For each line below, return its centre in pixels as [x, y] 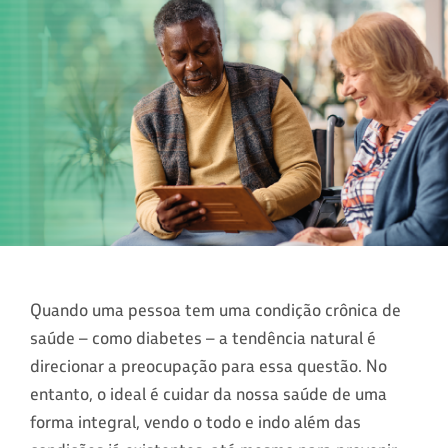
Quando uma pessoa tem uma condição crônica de [215, 309]
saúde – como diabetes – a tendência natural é [203, 337]
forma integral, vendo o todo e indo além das [195, 421]
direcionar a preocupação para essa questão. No [208, 365]
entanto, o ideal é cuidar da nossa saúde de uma [208, 393]
